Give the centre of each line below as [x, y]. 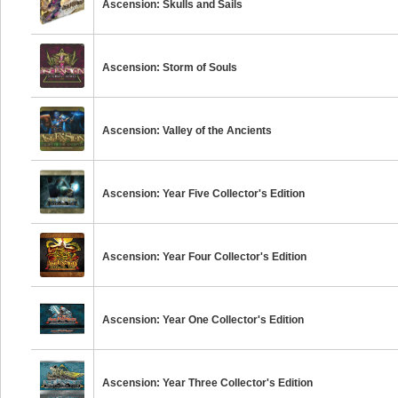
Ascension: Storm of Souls [170, 68]
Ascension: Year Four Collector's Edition [205, 257]
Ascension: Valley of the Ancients [187, 131]
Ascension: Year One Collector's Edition [203, 320]
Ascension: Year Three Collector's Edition [208, 383]
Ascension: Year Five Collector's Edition [204, 194]
